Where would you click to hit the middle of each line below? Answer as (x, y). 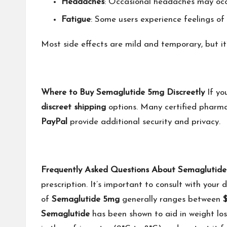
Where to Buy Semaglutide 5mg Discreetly (123, 93)
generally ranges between (171, 200)
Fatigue (76, 20)
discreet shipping (73, 107)
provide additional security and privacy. (144, 122)
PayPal (54, 122)
